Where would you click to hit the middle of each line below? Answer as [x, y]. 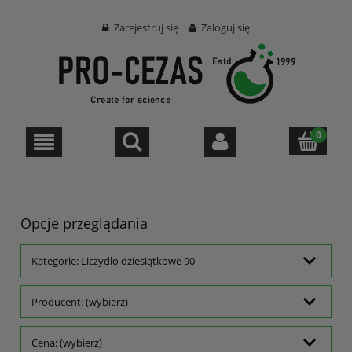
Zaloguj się [226, 27]
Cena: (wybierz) [67, 343]
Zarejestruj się [146, 27]
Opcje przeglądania [84, 223]
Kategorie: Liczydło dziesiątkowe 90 [113, 261]
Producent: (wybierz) [80, 302]
